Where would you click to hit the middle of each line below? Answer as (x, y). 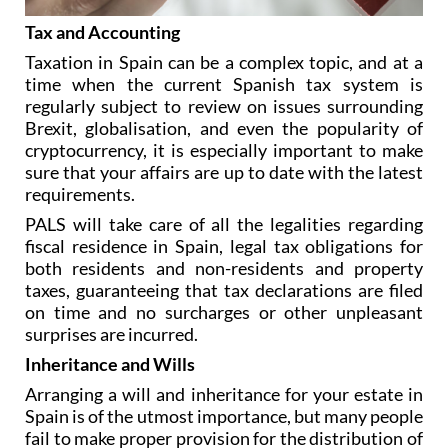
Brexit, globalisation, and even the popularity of (224, 164)
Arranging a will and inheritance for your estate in (224, 430)
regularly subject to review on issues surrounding (224, 142)
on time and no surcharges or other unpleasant (224, 348)
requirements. (80, 230)
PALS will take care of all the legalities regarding (224, 260)
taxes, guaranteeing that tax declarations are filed (224, 326)
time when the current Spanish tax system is (224, 120)
